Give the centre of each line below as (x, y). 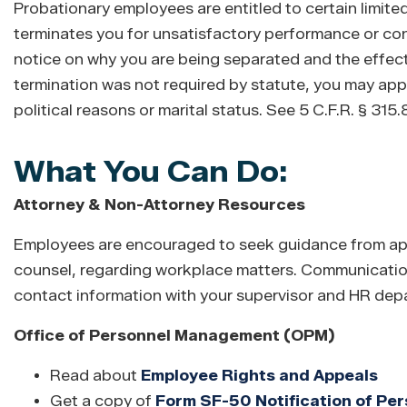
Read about (95, 376)
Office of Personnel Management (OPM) (174, 336)
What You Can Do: (151, 172)
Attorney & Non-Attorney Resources (159, 205)
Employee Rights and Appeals (259, 376)
